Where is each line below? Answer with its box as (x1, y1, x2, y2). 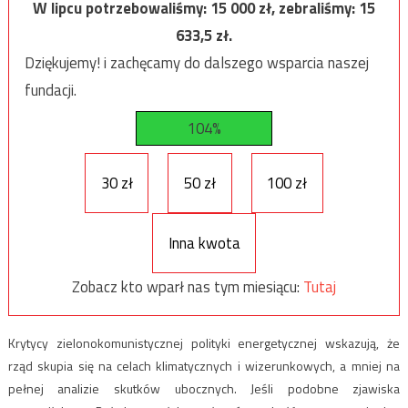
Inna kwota (168, 230, 240, 255)
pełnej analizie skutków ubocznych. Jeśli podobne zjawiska (7, 379, 401, 399)
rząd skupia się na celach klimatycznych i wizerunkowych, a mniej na (7, 356, 401, 376)
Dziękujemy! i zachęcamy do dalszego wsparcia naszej (24, 50, 369, 75)
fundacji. (24, 77, 76, 102)
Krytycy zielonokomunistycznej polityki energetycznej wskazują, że (7, 333, 401, 353)
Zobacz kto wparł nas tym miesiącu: (72, 274, 303, 299)
